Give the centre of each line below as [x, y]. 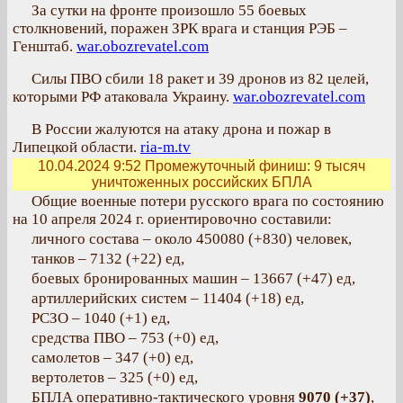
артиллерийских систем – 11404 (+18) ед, [168, 298]
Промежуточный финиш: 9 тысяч [253, 166]
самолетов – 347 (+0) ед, [112, 358]
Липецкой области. [76, 147]
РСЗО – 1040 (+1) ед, [101, 318]
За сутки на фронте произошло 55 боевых [169, 10]
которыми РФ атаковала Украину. [123, 97]
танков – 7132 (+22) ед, [108, 259]
